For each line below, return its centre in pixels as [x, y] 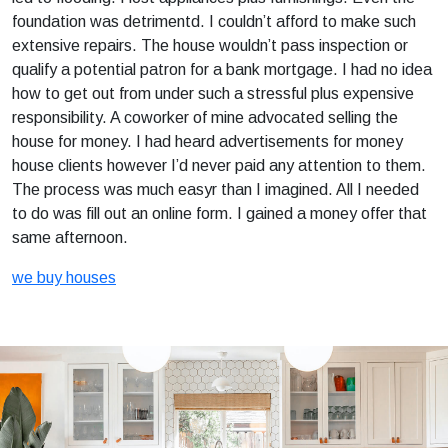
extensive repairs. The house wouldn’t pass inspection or [210, 45]
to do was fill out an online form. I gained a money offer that [219, 213]
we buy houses [64, 277]
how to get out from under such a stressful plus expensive [213, 93]
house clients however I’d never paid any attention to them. [219, 165]
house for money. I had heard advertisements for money [207, 141]
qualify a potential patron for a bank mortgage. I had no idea [222, 69]
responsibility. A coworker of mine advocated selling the [205, 117]
